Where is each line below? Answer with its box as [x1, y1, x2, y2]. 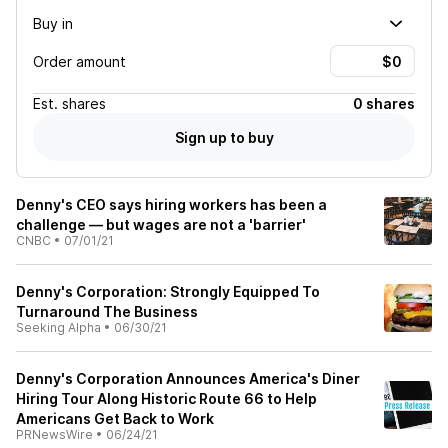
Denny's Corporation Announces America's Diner [16, 370, 360, 387]
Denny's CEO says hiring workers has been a [16, 196, 327, 213]
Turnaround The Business [16, 303, 198, 320]
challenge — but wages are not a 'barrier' [16, 216, 306, 233]
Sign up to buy [174, 128, 274, 146]
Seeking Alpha [16, 320, 101, 335]
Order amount [33, 52, 126, 70]
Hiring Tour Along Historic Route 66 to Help [16, 390, 317, 407]
